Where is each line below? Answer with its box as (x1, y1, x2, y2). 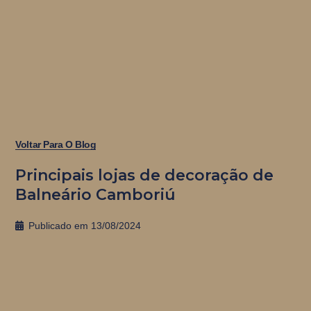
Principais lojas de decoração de (15, 165, 274, 185)
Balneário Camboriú (15, 185, 176, 204)
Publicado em (28, 219, 89, 231)
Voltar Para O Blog (15, 138, 96, 150)
